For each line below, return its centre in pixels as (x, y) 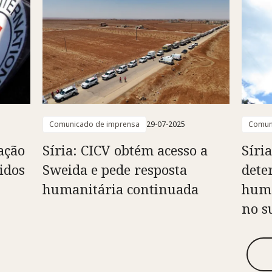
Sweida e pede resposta (114, 170)
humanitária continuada (120, 189)
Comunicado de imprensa (94, 124)
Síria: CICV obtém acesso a (125, 150)
